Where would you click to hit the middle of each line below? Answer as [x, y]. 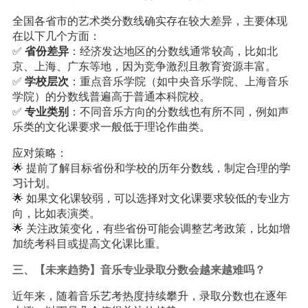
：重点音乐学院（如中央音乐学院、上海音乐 [178, 81]
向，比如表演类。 [56, 213]
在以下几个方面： [56, 36]
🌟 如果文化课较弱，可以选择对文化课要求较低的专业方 [151, 198]
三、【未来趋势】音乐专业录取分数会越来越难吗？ [139, 270]
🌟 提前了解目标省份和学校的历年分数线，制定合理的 [145, 168]
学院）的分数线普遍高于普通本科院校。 [111, 97]
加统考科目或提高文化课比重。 [89, 244]
